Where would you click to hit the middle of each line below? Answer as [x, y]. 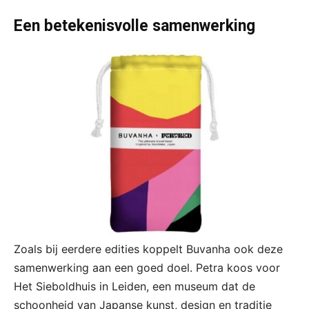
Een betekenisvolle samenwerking [134, 26]
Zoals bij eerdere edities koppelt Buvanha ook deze [148, 249]
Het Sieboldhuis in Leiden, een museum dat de [134, 287]
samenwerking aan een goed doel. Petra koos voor [147, 268]
